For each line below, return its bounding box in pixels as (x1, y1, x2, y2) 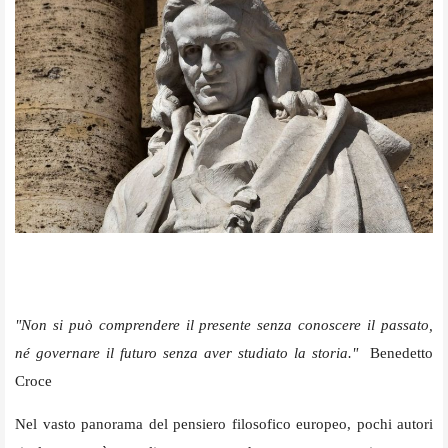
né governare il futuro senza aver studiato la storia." (15, 345, 364, 362)
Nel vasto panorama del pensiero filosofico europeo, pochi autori (15, 416, 433, 433)
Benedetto (364, 345, 433, 362)
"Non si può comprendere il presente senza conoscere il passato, (15, 317, 433, 334)
